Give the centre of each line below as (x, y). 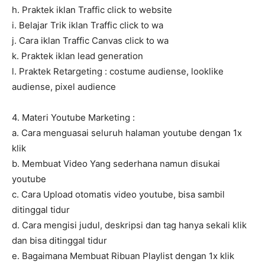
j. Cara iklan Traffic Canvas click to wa (90, 41)
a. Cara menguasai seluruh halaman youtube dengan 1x (127, 133)
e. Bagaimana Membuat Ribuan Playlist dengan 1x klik (123, 256)
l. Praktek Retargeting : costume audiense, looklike (118, 72)
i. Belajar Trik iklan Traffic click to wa (88, 25)
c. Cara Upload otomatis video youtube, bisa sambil (118, 195)
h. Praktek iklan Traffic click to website (92, 10)
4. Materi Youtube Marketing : (73, 118)
